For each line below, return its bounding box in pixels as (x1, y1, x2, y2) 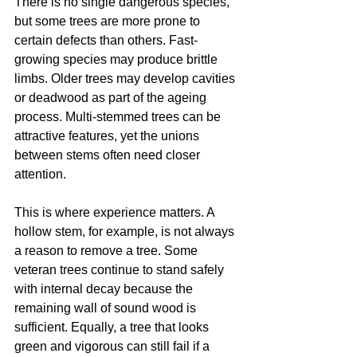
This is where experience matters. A (14, 206, 218, 219)
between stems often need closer (14, 148, 203, 162)
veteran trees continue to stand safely (14, 263, 227, 277)
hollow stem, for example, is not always (14, 225, 237, 238)
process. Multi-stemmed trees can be (14, 110, 224, 124)
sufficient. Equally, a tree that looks (14, 320, 212, 334)
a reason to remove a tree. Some (14, 244, 201, 257)
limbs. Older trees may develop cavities (14, 72, 238, 85)
